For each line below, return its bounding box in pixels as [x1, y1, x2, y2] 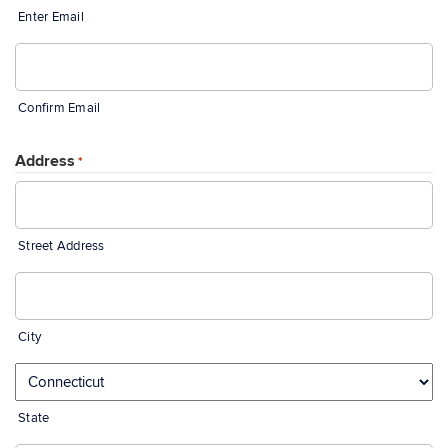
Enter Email [18, 9, 84, 25]
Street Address [18, 238, 105, 254]
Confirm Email [18, 100, 101, 116]
